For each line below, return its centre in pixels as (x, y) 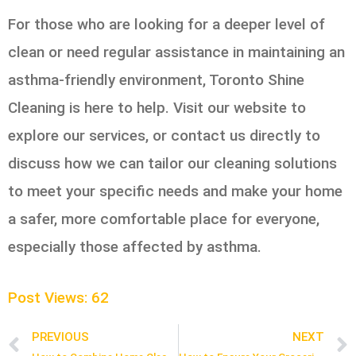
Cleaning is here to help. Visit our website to (157, 108)
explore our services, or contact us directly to (164, 136)
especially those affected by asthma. (135, 247)
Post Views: (48, 298)
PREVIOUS (60, 337)
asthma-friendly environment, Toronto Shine (156, 80)
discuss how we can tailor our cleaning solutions (172, 164)
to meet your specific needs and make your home (175, 192)
